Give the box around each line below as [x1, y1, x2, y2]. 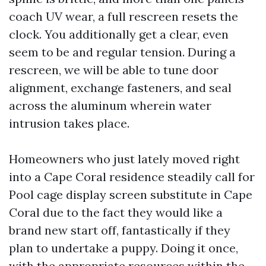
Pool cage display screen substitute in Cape [9, 187, 252, 202]
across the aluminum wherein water [9, 98, 211, 113]
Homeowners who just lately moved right [9, 151, 240, 166]
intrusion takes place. [9, 116, 129, 131]
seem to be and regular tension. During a [9, 45, 236, 59]
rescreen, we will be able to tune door [9, 62, 218, 77]
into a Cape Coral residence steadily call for [9, 169, 255, 184]
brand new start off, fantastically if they [9, 223, 230, 237]
